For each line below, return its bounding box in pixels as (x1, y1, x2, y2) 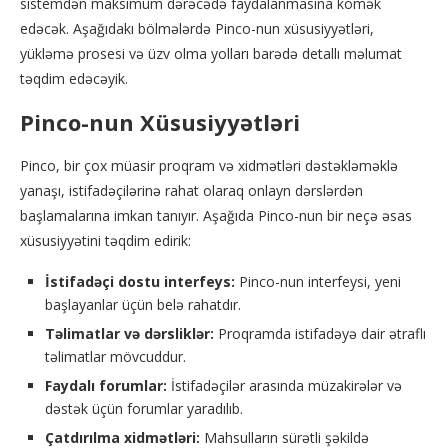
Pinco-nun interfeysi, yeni (235, 272, 401, 291)
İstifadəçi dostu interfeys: (45, 272, 235, 291)
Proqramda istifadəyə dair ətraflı (214, 324, 426, 343)
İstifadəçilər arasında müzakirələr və (167, 376, 402, 395)
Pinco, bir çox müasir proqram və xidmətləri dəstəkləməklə (20, 156, 398, 175)
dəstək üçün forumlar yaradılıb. (45, 399, 243, 418)
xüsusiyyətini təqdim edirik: (20, 231, 191, 250)
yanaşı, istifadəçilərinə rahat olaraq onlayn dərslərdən (20, 181, 363, 200)
